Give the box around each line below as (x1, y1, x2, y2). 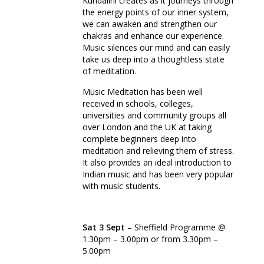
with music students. (82, 180, 160, 192)
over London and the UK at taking (82, 121, 212, 133)
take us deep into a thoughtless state (82, 54, 225, 65)
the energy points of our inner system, (82, 6, 229, 18)
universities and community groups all (82, 110, 226, 121)
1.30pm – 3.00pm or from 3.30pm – (82, 233, 218, 245)
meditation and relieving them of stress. (82, 145, 234, 157)
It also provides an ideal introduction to (82, 157, 232, 169)
